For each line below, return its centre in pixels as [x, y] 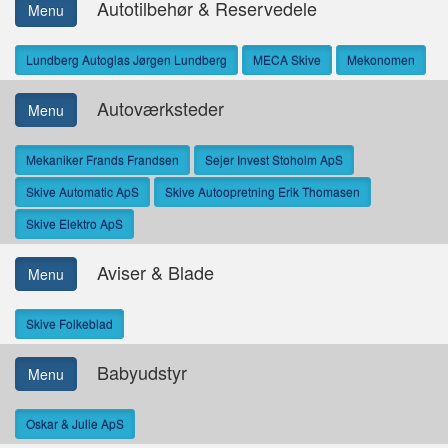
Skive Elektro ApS [74, 223]
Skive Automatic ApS [82, 191]
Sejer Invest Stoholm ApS [274, 159]
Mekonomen [381, 59]
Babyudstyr [132, 371]
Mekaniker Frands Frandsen [102, 159]
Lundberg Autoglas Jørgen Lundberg [126, 59]
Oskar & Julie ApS [75, 423]
